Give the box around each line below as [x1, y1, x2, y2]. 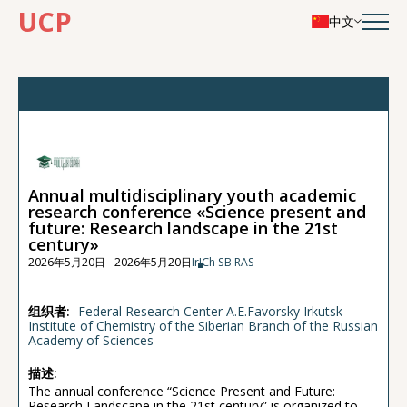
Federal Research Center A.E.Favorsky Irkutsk [78, 302, 342, 320]
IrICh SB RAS [192, 253, 254, 270]
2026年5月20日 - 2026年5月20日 [28, 253, 192, 270]
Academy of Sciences [28, 331, 154, 349]
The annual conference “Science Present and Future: [28, 382, 335, 400]
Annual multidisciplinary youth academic [28, 184, 356, 206]
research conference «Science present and [28, 200, 367, 223]
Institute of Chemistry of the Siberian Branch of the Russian [28, 316, 378, 334]
